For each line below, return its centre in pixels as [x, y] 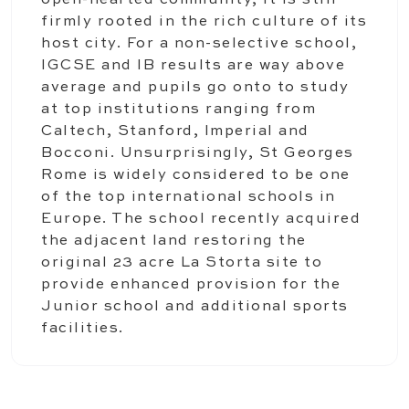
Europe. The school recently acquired [201, 219]
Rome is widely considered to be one [196, 175]
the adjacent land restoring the [174, 241]
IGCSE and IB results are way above [193, 66]
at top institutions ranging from [178, 110]
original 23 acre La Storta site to [182, 263]
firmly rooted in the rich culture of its [204, 22]
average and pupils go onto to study [195, 88]
